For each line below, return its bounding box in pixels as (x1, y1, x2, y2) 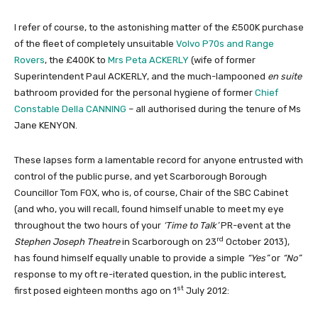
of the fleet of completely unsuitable (14, 38, 176, 49)
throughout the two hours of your (14, 219, 163, 231)
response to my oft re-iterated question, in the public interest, (14, 268, 286, 280)
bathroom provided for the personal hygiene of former (14, 87, 255, 98)
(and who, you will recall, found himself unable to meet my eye (14, 203, 284, 214)
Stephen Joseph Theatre (14, 236, 120, 247)
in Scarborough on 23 (120, 236, 216, 247)
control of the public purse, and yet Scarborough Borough (14, 170, 267, 182)
